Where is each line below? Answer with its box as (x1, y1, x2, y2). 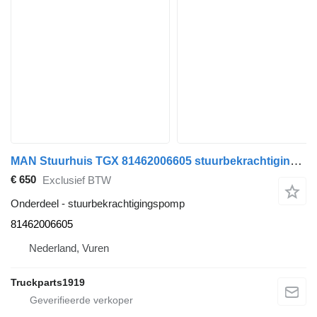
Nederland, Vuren (29, 241, 109, 254)
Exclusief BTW (42, 174, 111, 187)
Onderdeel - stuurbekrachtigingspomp (11, 197, 185, 209)
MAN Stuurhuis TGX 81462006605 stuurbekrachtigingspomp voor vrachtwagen (290, 154, 302, 168)
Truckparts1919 (11, 276, 85, 288)
